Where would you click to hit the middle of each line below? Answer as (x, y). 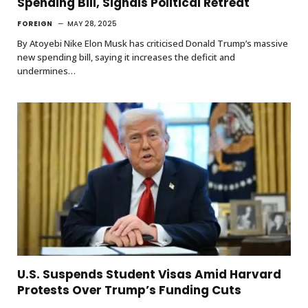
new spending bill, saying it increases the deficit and (126, 57)
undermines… (46, 70)
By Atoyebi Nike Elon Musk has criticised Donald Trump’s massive (153, 43)
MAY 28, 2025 (92, 23)
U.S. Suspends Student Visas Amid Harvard (149, 275)
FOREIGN (35, 23)
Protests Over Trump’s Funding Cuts (129, 290)
